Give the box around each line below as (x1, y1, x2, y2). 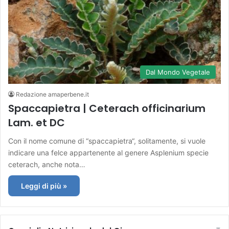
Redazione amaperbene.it (16, 90, 89, 98)
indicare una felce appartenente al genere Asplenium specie (8, 148, 209, 157)
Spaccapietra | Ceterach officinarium (8, 101, 205, 116)
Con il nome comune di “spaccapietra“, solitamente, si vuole (8, 136, 205, 145)
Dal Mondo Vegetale (146, 67, 210, 76)
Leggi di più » (21, 181, 67, 190)
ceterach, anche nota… (8, 159, 85, 169)
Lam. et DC (8, 115, 65, 130)
